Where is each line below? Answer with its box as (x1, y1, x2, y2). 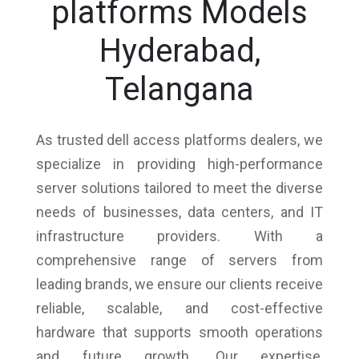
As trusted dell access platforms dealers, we (36, 131, 323, 148)
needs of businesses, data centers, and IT (36, 203, 323, 220)
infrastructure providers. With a (36, 227, 323, 244)
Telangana (105, 70, 254, 108)
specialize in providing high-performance (36, 155, 323, 172)
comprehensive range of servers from (36, 251, 323, 268)
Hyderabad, (99, 31, 260, 70)
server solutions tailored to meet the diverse (36, 179, 323, 196)
